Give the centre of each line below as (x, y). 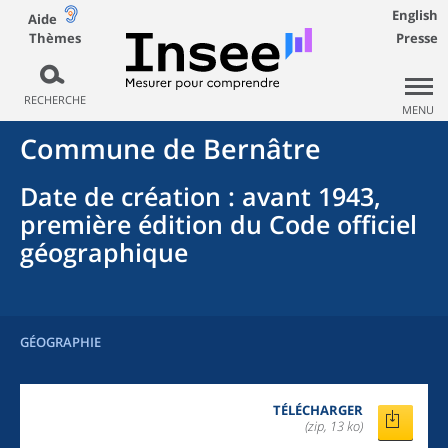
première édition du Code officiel (218, 224)
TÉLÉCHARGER (318, 410)
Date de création (120, 196)
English (415, 15)
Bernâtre (262, 148)
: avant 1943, (301, 196)
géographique (104, 252)
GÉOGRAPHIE (60, 342)
